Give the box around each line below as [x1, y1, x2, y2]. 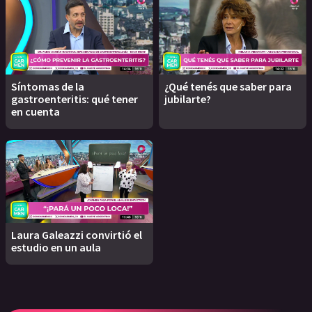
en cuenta [11, 104, 60, 119]
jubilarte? [164, 92, 211, 107]
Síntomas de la [11, 79, 84, 94]
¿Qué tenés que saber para [164, 79, 292, 94]
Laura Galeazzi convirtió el [11, 228, 142, 242]
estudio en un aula [11, 240, 101, 255]
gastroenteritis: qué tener [11, 92, 138, 107]
